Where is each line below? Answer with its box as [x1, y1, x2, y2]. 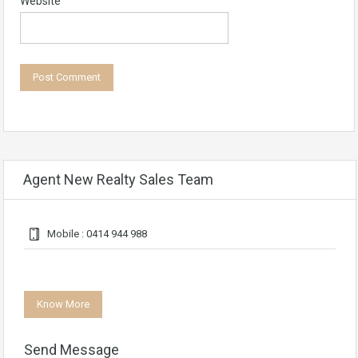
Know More [37, 298, 89, 311]
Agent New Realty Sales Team [23, 171, 213, 189]
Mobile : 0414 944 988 [45, 228, 147, 241]
